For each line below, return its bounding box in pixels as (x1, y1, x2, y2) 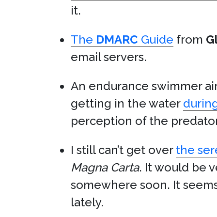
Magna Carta (71, 160, 139, 174)
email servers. (71, 50, 147, 64)
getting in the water (71, 96, 183, 110)
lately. (71, 195, 104, 209)
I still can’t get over (71, 143, 176, 157)
